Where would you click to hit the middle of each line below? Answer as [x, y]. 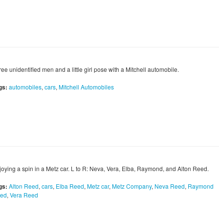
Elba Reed [70, 186]
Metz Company [132, 186]
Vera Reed [24, 195]
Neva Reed [170, 186]
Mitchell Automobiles [86, 87]
